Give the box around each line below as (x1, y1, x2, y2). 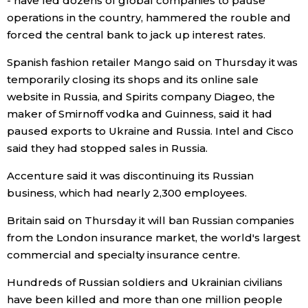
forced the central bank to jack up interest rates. (7, 28, 265, 41)
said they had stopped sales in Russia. (7, 142, 208, 155)
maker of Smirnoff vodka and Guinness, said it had (7, 107, 272, 120)
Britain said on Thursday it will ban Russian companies (7, 214, 295, 227)
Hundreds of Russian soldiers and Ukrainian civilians (7, 276, 283, 289)
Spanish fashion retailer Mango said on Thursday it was (7, 56, 298, 69)
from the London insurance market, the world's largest (7, 231, 301, 244)
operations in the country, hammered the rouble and (7, 11, 291, 24)
